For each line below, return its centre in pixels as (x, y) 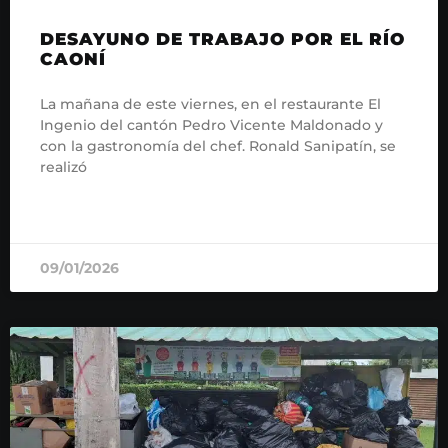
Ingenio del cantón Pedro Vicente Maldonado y (211, 124)
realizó (63, 166)
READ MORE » (78, 213)
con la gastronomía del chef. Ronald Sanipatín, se (218, 145)
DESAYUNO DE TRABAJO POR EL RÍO (222, 38)
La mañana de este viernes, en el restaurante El (210, 103)
